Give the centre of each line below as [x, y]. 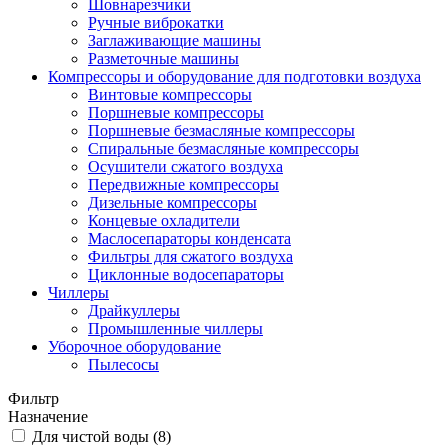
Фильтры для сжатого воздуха [190, 256]
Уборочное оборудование [134, 346]
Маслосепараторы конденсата [189, 238]
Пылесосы [123, 364]
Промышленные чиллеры [175, 328]
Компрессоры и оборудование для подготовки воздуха [234, 76]
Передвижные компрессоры [183, 184]
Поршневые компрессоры [176, 112]
